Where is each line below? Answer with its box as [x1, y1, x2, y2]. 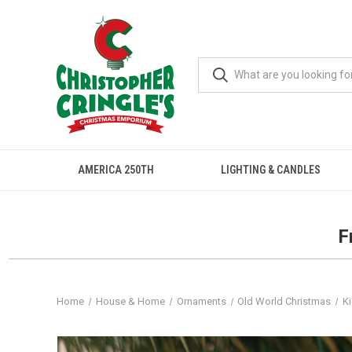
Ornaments [176, 295, 226, 307]
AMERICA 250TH [78, 163, 155, 176]
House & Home [95, 295, 165, 307]
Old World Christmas [237, 295, 332, 307]
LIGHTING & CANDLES [221, 163, 321, 176]
